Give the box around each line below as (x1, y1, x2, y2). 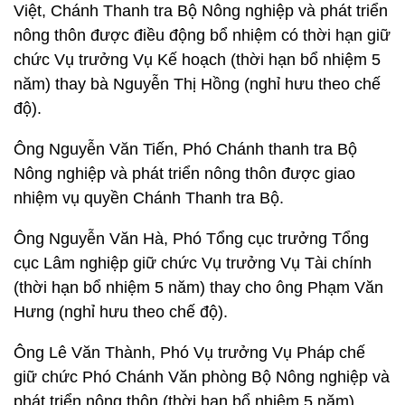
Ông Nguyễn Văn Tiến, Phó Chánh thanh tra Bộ (14, 140, 357, 158)
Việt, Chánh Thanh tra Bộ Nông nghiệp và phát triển (14, 2, 388, 20)
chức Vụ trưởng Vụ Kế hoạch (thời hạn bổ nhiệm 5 (14, 51, 381, 69)
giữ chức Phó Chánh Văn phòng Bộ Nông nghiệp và (14, 368, 390, 386)
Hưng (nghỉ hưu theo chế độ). (14, 303, 228, 321)
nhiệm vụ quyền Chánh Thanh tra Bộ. (14, 189, 284, 207)
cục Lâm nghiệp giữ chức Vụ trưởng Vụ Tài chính (14, 254, 372, 272)
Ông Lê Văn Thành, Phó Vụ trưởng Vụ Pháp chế (14, 344, 365, 362)
